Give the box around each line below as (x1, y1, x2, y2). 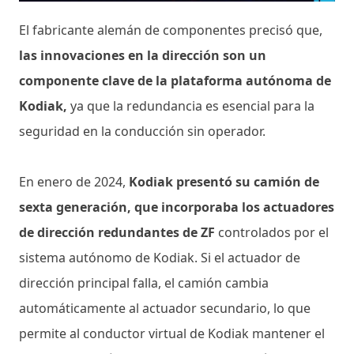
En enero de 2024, (19, 172, 129, 190)
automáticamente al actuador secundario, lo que (19, 299, 311, 317)
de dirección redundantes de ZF (19, 223, 215, 241)
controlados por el (215, 223, 329, 241)
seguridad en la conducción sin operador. (19, 122, 265, 140)
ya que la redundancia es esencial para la (67, 96, 314, 115)
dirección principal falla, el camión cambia (19, 273, 269, 292)
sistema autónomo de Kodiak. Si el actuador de (19, 248, 300, 266)
